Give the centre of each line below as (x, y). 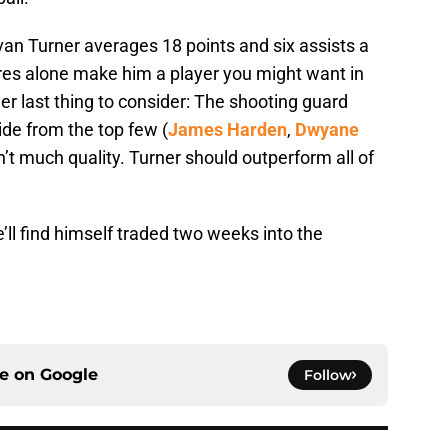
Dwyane (327, 130)
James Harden (227, 130)
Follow (328, 375)
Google (69, 375)
